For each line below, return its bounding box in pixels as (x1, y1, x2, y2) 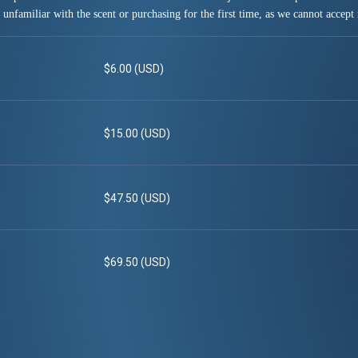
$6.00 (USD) (104, 62, 164, 76)
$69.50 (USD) (104, 256, 170, 269)
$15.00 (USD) (104, 126, 170, 140)
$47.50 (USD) (104, 191, 170, 205)
